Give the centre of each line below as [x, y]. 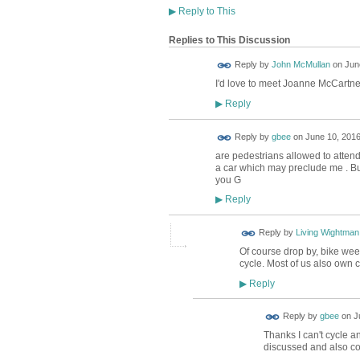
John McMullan [301, 65]
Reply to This [205, 12]
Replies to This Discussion [229, 41]
